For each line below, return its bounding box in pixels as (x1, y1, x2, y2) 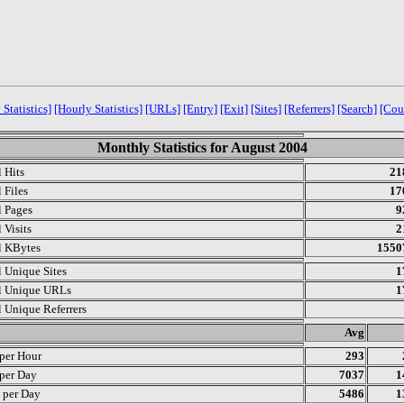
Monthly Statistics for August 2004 (96, 139, 308, 155)
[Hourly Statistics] (53, 101, 142, 115)
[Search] (336, 101, 377, 115)
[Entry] (182, 101, 217, 115)
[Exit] (219, 101, 248, 115)
